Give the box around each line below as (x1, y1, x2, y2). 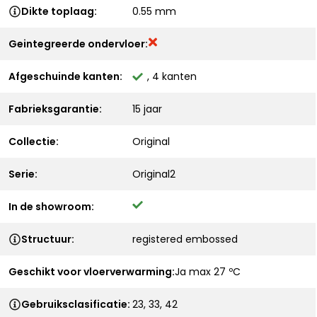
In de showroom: (8, 200, 94, 214)
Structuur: (21, 232, 74, 246)
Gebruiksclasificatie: (21, 297, 130, 311)
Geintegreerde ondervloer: (8, 37, 148, 51)
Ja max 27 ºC (175, 265, 241, 279)
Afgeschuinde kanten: (8, 69, 122, 83)
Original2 (132, 167, 175, 181)
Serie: (8, 167, 38, 181)
